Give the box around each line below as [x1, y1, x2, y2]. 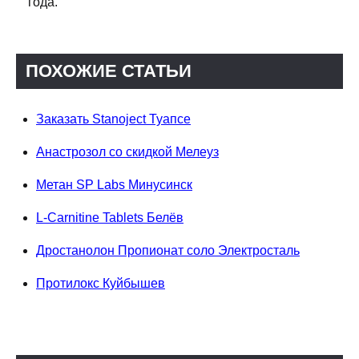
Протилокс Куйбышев [36, 276, 165, 291]
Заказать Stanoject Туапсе [36, 112, 191, 127]
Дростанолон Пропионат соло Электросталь [36, 244, 300, 258]
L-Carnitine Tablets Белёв [36, 211, 184, 225]
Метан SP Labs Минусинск [36, 178, 192, 192]
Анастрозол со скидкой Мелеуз [36, 145, 219, 159]
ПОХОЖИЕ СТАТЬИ [26, 61, 192, 82]
